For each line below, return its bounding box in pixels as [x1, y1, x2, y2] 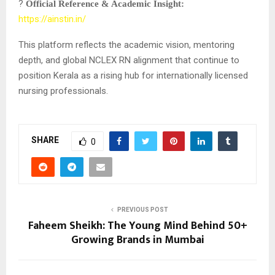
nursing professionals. [18, 85, 108, 96]
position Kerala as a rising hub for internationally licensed [18, 69, 248, 81]
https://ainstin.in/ [18, 13, 86, 25]
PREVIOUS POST [117, 206, 168, 213]
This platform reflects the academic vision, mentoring [18, 39, 234, 50]
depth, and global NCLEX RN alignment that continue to [18, 54, 239, 66]
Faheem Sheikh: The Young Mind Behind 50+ [28, 216, 247, 235]
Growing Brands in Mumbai [71, 230, 204, 249]
